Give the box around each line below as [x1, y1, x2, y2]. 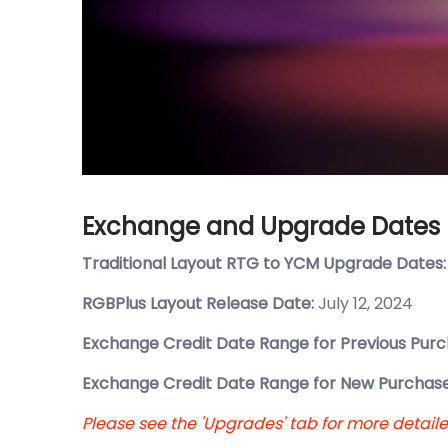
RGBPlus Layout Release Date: [82, 291, 314, 315]
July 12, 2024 [314, 291, 413, 315]
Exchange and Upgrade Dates [82, 209, 440, 243]
